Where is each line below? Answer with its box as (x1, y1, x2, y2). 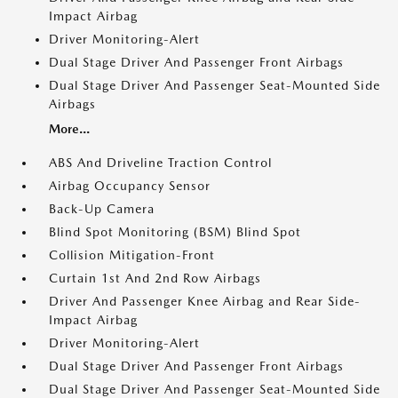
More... (49, 122, 90, 136)
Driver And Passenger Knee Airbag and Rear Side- (49, 294, 361, 308)
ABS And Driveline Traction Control (49, 155, 272, 170)
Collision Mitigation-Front (49, 248, 215, 262)
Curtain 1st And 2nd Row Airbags (49, 271, 261, 285)
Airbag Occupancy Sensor (49, 179, 211, 193)
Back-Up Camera (49, 202, 155, 216)
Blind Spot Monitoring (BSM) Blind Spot (49, 225, 301, 239)
